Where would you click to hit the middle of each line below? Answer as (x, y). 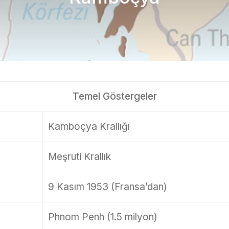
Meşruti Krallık (79, 157)
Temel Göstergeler (114, 96)
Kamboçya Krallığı (89, 127)
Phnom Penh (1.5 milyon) (102, 217)
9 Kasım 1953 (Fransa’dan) (107, 187)
